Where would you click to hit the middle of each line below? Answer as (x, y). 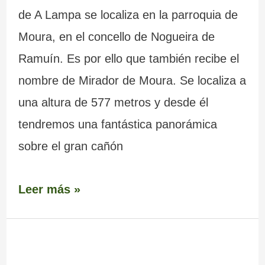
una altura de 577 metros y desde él (113, 103)
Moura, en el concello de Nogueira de (116, 37)
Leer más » (49, 189)
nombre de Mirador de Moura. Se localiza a (132, 81)
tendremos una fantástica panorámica (117, 125)
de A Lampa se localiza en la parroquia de (128, 15)
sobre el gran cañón (70, 146)
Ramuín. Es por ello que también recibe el (128, 59)
